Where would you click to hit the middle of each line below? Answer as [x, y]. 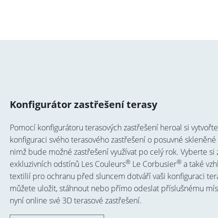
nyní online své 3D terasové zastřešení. [75, 200]
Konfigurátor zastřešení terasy [83, 104]
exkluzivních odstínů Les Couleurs [67, 164]
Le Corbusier [153, 164]
